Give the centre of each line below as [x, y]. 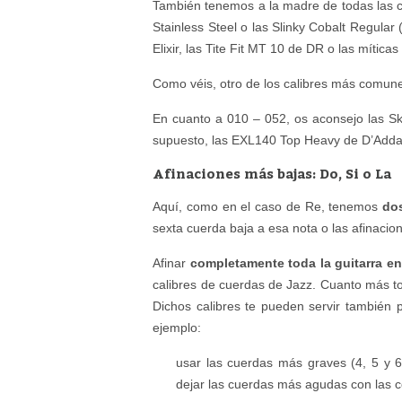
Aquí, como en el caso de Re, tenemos [268, 206]
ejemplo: [177, 328]
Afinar [171, 263]
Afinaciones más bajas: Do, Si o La [272, 173]
